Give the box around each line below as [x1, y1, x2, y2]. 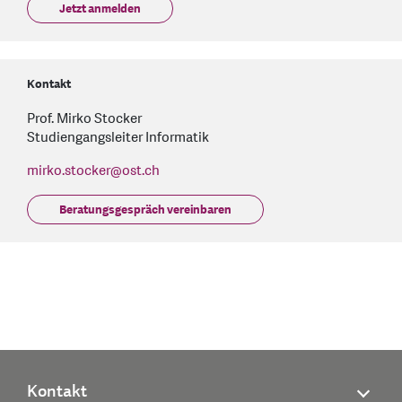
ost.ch [122, 162, 162, 181]
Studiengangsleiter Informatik [27, 128, 209, 148]
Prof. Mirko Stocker [27, 109, 142, 129]
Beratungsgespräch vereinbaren [59, 202, 232, 219]
